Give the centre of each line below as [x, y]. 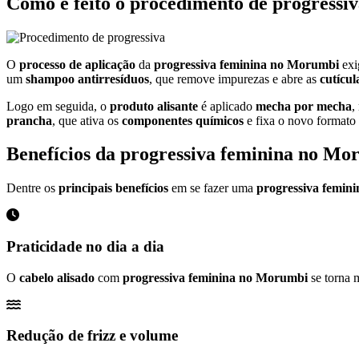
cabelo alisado [57, 277]
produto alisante [154, 106]
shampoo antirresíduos [87, 79]
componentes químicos [183, 120]
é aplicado [227, 106]
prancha [29, 120]
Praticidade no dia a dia [85, 247]
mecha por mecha [304, 106]
